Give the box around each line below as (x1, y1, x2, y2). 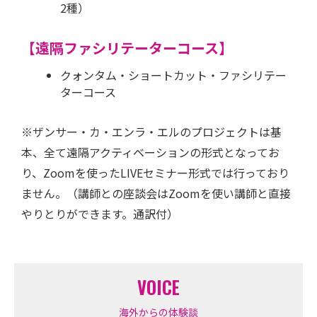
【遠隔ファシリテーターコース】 (21, 38, 233, 59)
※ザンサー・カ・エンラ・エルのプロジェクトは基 (21, 123, 282, 141)
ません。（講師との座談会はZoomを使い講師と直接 (21, 185, 291, 202)
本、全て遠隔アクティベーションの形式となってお (21, 144, 279, 161)
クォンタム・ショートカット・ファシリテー (60, 67, 287, 84)
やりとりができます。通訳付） (21, 205, 178, 223)
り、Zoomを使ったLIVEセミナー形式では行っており (21, 164, 289, 182)
